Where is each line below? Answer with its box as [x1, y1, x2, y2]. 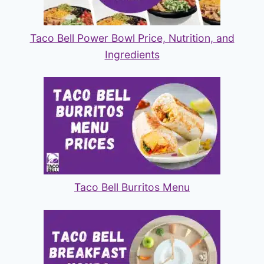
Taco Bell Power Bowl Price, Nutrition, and [29, 31, 235, 44]
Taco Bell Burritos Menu [74, 180, 190, 193]
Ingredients [104, 48, 160, 61]
